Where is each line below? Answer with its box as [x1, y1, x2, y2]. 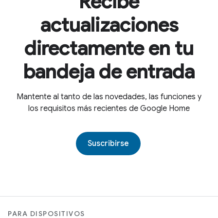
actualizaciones [40, 13, 178, 37]
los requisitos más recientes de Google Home [28, 104, 190, 113]
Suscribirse [87, 139, 129, 148]
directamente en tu [24, 36, 194, 60]
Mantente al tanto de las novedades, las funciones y [17, 92, 201, 102]
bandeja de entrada [23, 59, 195, 84]
